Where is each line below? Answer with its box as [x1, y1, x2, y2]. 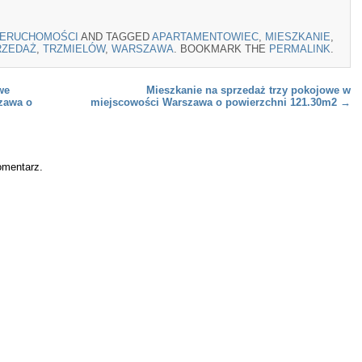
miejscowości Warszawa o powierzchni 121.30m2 [90, 95, 340, 108]
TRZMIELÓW [43, 42, 105, 55]
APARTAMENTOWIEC [152, 30, 259, 43]
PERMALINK [269, 42, 330, 55]
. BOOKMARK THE [174, 42, 269, 55]
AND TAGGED [78, 30, 152, 43]
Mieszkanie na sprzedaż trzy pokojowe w [146, 83, 351, 96]
